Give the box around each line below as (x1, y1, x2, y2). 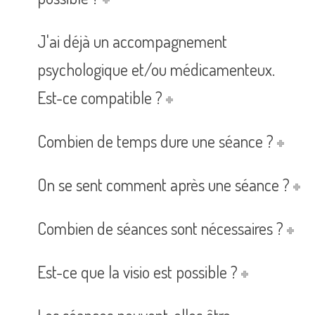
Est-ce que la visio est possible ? (37, 261, 238, 283)
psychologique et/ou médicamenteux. (37, 58, 275, 81)
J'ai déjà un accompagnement (37, 30, 227, 53)
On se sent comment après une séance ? (37, 174, 290, 196)
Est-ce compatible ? (37, 86, 162, 109)
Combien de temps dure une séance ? (37, 130, 274, 153)
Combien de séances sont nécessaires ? (37, 217, 283, 240)
